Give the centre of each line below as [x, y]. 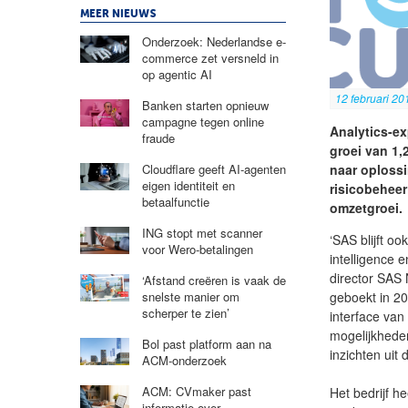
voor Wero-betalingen [197, 249]
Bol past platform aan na [206, 343]
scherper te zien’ [185, 312]
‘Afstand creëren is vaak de [214, 280]
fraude [158, 138]
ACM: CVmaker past [196, 391]
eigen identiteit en [188, 185]
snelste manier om [190, 296]
